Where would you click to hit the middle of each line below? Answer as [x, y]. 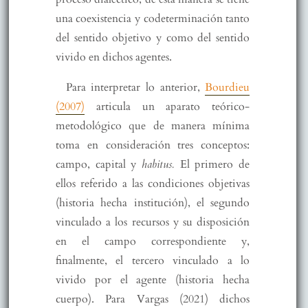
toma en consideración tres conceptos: [153, 145]
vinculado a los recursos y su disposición [153, 222]
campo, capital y [99, 164]
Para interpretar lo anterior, [135, 87]
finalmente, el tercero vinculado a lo [153, 260]
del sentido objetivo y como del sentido [153, 37]
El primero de [215, 164]
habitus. [161, 164]
